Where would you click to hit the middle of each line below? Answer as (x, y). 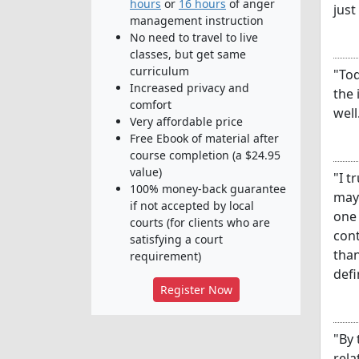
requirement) (165, 256)
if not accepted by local (192, 205)
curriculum (159, 71)
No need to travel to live (194, 37)
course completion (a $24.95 (205, 155)
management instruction (197, 20)
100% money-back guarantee (208, 188)
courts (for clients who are (200, 222)
